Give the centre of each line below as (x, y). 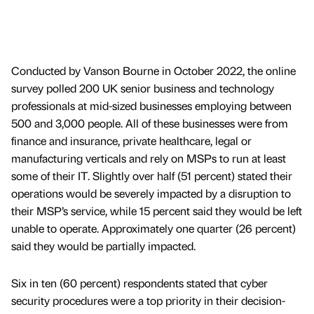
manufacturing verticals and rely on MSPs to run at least (149, 158)
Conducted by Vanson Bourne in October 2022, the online (153, 70)
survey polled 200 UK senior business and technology (143, 88)
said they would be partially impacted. (103, 245)
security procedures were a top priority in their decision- (148, 300)
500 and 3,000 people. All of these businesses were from (150, 123)
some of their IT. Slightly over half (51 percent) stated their (152, 175)
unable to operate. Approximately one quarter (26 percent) (153, 228)
